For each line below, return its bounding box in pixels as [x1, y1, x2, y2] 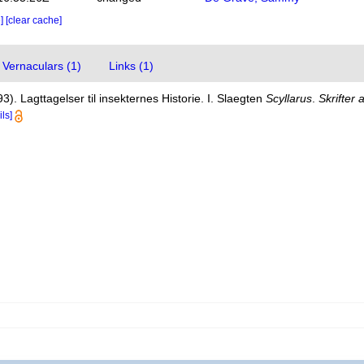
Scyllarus [266, 92, 313, 105]
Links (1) [109, 59, 154, 72]
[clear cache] [5, 15, 62, 26]
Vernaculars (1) [2, 59, 82, 72]
